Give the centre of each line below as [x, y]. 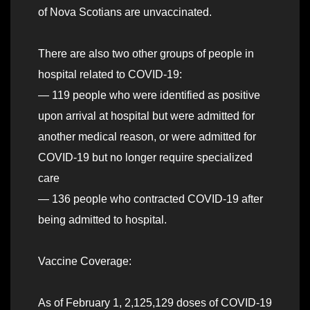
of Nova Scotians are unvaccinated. [125, 12]
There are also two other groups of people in [146, 54]
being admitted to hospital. [102, 220]
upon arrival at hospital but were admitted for [146, 116]
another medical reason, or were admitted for [147, 137]
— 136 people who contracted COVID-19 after [151, 199]
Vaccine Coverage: [85, 262]
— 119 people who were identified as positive [149, 95]
